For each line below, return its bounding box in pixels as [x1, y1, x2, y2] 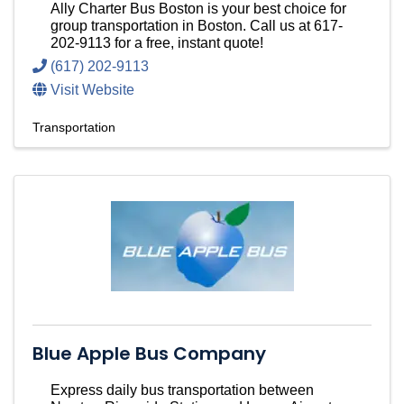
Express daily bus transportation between [50, 382, 314, 399]
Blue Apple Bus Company [32, 341, 266, 367]
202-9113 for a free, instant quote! [50, 35, 263, 51]
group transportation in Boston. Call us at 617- [50, 18, 343, 34]
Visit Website [50, 82, 134, 98]
